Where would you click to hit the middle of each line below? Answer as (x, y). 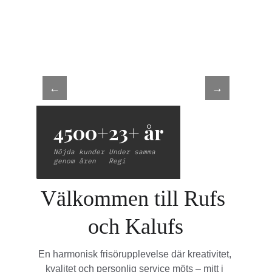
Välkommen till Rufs (136, 199)
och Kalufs (136, 226)
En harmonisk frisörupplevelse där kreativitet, (136, 254)
